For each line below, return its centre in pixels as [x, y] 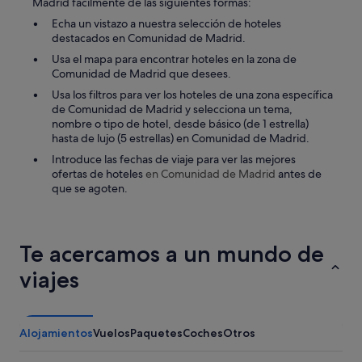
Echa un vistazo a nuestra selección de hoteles [166, 23]
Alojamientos [56, 333]
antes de [299, 173]
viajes [49, 279]
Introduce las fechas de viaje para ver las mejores [174, 159]
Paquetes [156, 333]
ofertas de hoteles [99, 173]
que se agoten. [90, 188]
